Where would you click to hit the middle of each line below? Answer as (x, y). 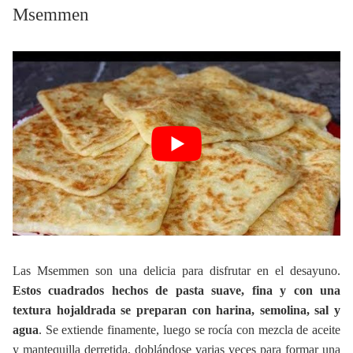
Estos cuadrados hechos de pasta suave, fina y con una (176, 291)
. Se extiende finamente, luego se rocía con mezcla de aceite (190, 330)
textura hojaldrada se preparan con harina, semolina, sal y (176, 310)
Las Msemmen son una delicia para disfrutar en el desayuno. (176, 271)
